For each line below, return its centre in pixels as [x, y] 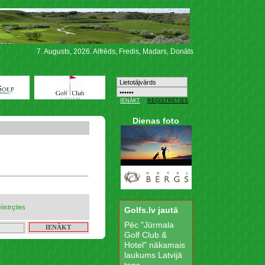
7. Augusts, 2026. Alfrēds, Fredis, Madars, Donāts [115, 51]
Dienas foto [156, 121]
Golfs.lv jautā [151, 210]
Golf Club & [146, 235]
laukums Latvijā [153, 255]
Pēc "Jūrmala [149, 225]
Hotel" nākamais [155, 245]
